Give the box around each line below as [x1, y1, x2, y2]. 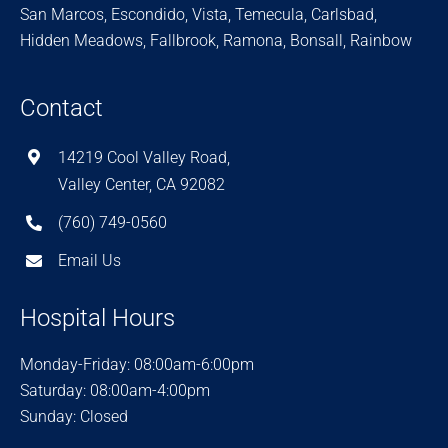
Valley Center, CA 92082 [58, 174, 226, 194]
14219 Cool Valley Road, [58, 147, 231, 167]
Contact [20, 93, 103, 122]
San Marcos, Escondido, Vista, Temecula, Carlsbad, [20, 4, 377, 24]
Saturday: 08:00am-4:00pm [20, 380, 210, 400]
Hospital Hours [20, 303, 175, 332]
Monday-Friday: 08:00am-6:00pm [20, 354, 254, 374]
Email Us [58, 251, 122, 271]
